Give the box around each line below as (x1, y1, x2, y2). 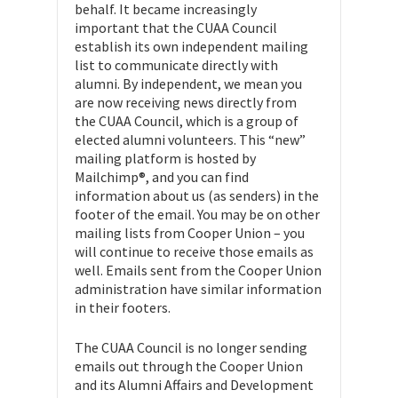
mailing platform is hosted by (75, 149, 256, 167)
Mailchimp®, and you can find (75, 168, 249, 186)
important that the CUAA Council (75, 19, 277, 36)
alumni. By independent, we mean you (75, 75, 302, 92)
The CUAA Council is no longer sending (75, 338, 307, 356)
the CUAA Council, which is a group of (75, 112, 298, 130)
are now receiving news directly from (75, 93, 297, 111)
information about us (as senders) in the (75, 187, 319, 204)
